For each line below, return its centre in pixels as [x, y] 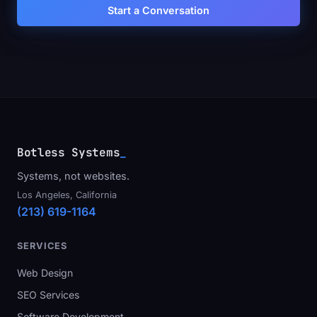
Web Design [45, 273]
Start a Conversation [158, 10]
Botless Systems [69, 152]
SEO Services [48, 295]
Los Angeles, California [67, 195]
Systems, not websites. [73, 176]
